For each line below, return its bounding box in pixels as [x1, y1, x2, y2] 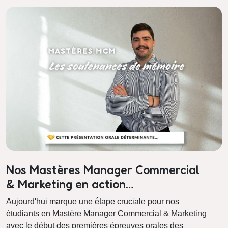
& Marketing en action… [6, 176, 133, 191]
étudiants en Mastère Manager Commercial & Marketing [6, 209, 207, 218]
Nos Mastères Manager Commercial [6, 162, 199, 177]
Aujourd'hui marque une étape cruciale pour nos [6, 196, 179, 206]
